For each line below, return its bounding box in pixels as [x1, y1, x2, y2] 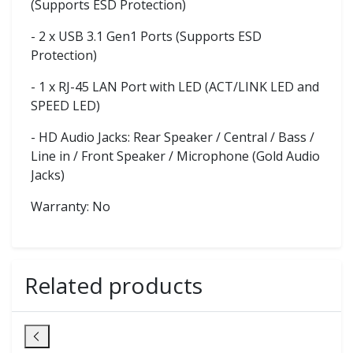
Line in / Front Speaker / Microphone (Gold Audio [31, 147, 320, 165]
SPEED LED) [31, 96, 100, 114]
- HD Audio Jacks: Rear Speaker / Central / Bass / [31, 128, 314, 146]
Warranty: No [31, 197, 110, 215]
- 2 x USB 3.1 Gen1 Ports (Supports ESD [31, 27, 262, 45]
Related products [24, 269, 203, 300]
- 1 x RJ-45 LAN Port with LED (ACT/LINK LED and [31, 77, 319, 95]
